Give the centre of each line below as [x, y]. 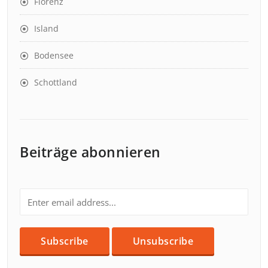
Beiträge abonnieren [90, 152]
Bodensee [54, 55]
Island [46, 28]
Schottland [56, 82]
